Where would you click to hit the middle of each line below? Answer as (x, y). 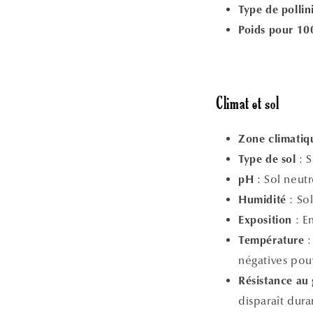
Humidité (262, 200)
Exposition (265, 220)
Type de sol (267, 160)
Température (271, 241)
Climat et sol (248, 105)
